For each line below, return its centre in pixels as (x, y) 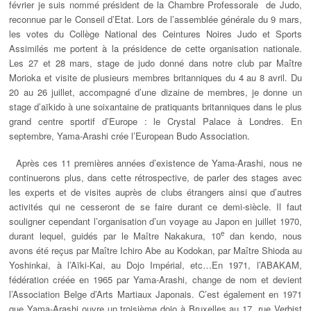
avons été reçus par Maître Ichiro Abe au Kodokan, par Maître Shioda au (155, 251)
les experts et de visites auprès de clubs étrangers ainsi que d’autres (155, 192)
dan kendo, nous (263, 236)
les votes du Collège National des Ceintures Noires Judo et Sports (155, 34)
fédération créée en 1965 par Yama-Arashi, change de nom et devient (155, 280)
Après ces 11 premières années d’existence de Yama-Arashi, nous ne (155, 163)
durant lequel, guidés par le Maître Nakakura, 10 (115, 236)
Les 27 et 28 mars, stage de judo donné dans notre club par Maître (155, 63)
